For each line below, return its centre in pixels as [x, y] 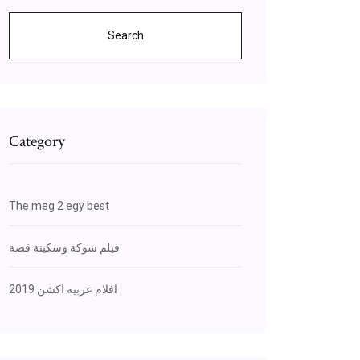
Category [37, 141]
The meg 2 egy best [59, 206]
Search [125, 35]
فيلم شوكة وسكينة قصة [64, 247]
